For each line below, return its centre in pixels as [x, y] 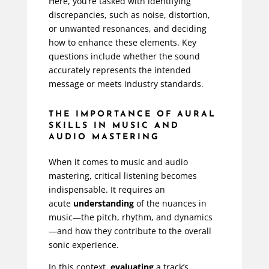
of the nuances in [170, 204]
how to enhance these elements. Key [122, 43]
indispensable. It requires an [107, 190]
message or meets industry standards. [126, 84]
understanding [103, 204]
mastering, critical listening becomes [122, 176]
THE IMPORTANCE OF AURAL [132, 115]
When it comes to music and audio [118, 162]
